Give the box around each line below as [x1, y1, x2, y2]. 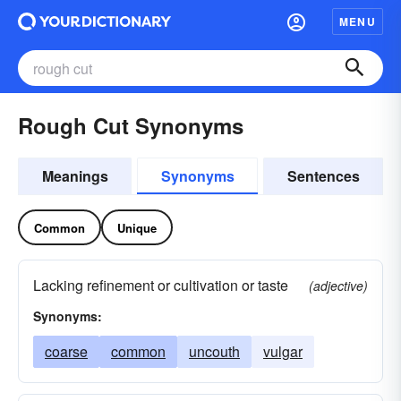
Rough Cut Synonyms [18, 110, 243, 141]
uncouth [189, 341, 240, 362]
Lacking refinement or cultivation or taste [33, 275, 288, 295]
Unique [117, 218, 157, 236]
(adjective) [309, 277, 368, 294]
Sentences [286, 166, 360, 186]
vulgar [263, 341, 303, 362]
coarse [45, 341, 88, 362]
